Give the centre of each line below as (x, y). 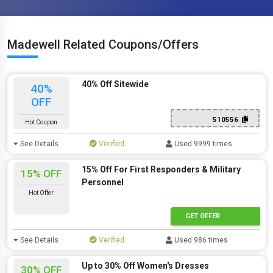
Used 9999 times (203, 144)
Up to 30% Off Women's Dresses (145, 266)
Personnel (102, 182)
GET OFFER (202, 216)
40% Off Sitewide (115, 84)
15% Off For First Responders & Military (161, 169)
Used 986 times (200, 240)
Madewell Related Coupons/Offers (103, 44)
